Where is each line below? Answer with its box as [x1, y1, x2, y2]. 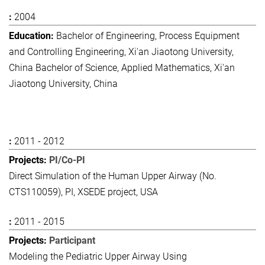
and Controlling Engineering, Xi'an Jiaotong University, [9, 46, 234, 57]
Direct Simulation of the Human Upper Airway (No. [9, 170, 216, 182]
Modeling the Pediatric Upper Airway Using [9, 250, 187, 262]
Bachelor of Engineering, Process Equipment [56, 30, 240, 41]
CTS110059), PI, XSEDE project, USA [9, 186, 158, 198]
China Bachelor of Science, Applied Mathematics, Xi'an [9, 62, 235, 73]
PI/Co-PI [49, 154, 85, 166]
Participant [49, 234, 95, 246]
